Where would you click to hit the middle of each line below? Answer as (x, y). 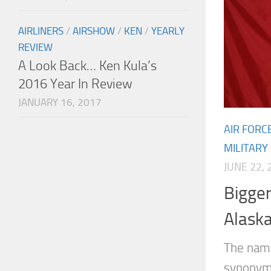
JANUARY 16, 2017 (60, 103)
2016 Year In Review (75, 84)
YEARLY (168, 31)
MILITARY (246, 149)
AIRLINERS (41, 31)
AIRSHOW (94, 31)
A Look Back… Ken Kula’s (87, 66)
